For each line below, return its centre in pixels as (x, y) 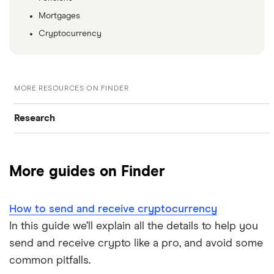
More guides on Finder (87, 172)
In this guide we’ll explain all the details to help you (134, 226)
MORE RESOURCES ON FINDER (72, 88)
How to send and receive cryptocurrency (113, 209)
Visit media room (52, 180)
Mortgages (59, 16)
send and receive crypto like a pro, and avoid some (136, 243)
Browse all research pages (72, 148)
